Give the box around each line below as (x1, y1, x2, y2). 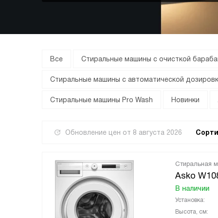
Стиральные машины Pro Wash (50, 96, 153, 104)
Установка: (175, 197, 205, 203)
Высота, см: (175, 208, 208, 215)
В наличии (175, 184, 209, 192)
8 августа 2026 (133, 128, 182, 136)
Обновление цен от (65, 128, 133, 136)
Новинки (171, 96, 200, 104)
